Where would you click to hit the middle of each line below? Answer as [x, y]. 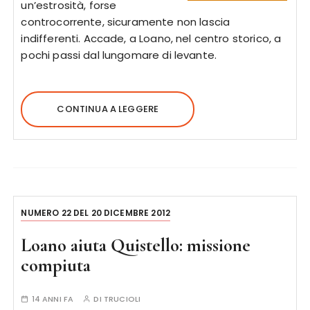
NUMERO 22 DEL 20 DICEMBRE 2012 [95, 213]
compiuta [56, 265]
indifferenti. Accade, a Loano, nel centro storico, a [151, 38]
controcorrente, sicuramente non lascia [126, 22]
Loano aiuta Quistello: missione [136, 245]
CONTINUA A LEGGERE [108, 109]
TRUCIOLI [122, 299]
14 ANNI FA [53, 299]
